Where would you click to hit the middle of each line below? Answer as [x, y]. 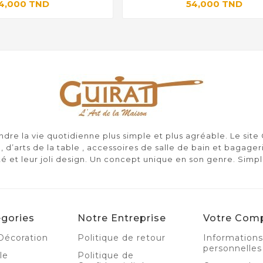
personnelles [232, 249]
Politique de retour [122, 238]
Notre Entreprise [122, 218]
